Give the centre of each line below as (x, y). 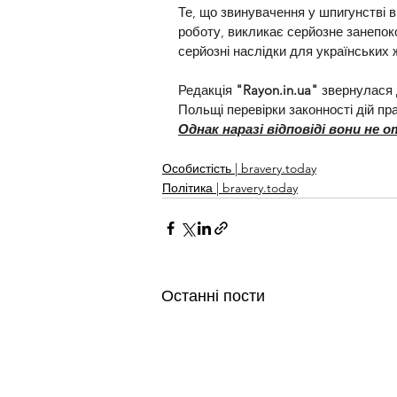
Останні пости (213, 296)
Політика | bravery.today (230, 188)
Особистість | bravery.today (239, 169)
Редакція (207, 90)
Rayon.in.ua (277, 90)
